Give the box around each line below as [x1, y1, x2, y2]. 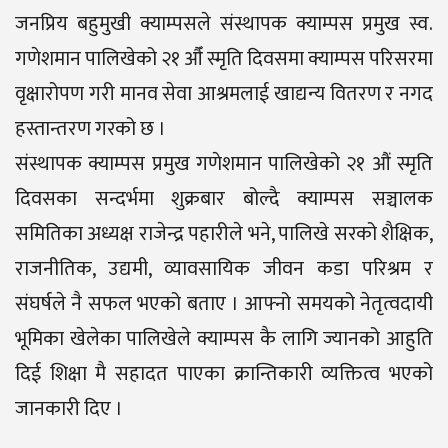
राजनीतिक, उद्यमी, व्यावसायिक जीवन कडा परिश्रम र [15, 251, 433, 286]
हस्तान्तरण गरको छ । [15, 111, 166, 146]
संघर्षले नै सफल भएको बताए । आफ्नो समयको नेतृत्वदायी [15, 286, 433, 321]
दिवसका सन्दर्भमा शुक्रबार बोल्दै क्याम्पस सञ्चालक [15, 181, 433, 216]
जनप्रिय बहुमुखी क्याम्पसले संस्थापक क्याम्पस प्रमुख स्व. [15, 6, 433, 41]
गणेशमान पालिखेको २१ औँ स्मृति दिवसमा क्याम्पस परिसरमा [15, 41, 433, 76]
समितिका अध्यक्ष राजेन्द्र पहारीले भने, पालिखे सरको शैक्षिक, [15, 216, 433, 251]
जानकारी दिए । [15, 391, 123, 426]
